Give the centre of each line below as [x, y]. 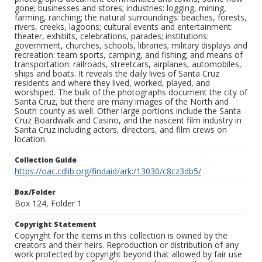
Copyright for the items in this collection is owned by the [121, 236]
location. [31, 139]
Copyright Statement [56, 225]
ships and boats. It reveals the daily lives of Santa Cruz [117, 74]
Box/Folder [35, 192]
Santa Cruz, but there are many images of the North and [122, 102]
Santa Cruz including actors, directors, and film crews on [121, 130]
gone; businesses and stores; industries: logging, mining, [120, 8]
